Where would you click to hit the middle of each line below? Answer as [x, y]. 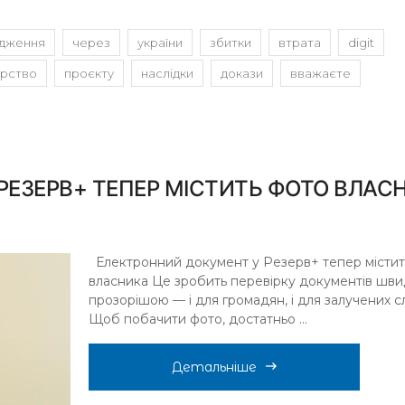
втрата [300, 42]
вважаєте [320, 73]
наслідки [167, 73]
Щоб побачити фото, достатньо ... [198, 319]
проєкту [89, 73]
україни [160, 42]
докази [242, 73]
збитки [231, 42]
